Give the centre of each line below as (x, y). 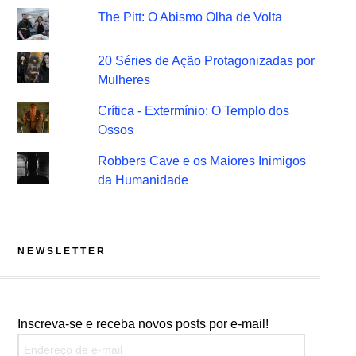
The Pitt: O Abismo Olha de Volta (190, 17)
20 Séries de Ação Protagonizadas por (207, 61)
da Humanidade (143, 180)
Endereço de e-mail (72, 342)
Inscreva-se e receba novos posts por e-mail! (143, 324)
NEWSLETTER (62, 251)
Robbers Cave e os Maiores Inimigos (202, 161)
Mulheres (124, 80)
